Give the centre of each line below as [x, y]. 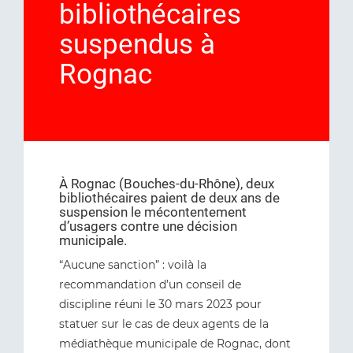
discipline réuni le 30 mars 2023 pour [160, 304]
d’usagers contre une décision [148, 226]
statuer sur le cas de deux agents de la [164, 324]
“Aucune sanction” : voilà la [133, 265]
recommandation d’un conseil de [150, 284]
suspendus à [137, 45]
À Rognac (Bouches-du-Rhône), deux [167, 184]
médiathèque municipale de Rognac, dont [175, 344]
